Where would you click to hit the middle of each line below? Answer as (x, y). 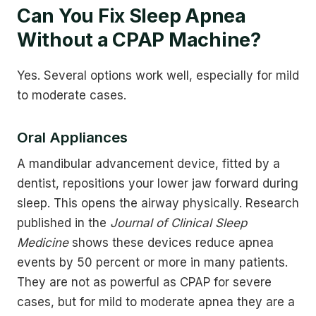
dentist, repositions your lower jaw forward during (158, 183)
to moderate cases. (72, 96)
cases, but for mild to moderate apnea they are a (156, 302)
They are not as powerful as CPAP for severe (144, 282)
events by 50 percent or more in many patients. (152, 262)
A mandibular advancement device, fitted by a (148, 163)
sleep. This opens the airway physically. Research (158, 203)
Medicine (43, 242)
